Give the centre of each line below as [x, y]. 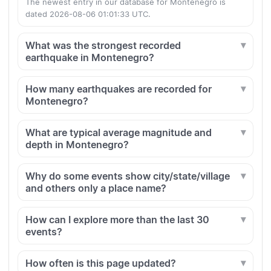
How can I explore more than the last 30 [117, 220]
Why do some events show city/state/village [128, 176]
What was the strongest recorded [103, 46]
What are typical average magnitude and [119, 133]
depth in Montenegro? [77, 145]
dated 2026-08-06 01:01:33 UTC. [88, 14]
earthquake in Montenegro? [90, 58]
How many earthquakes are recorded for [119, 89]
